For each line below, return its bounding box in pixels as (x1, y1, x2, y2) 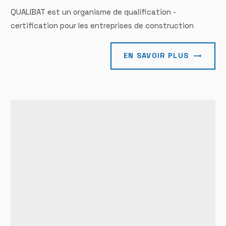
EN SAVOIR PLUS (123, 51, 189, 61)
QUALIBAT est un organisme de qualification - (11, 7, 177, 17)
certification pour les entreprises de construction (11, 21, 194, 31)
